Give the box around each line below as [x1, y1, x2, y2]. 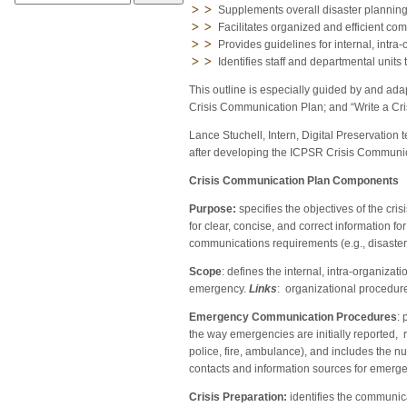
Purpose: [189, 203, 236, 216]
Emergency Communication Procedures [189, 311, 397, 324]
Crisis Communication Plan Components [189, 174, 399, 188]
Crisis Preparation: [189, 391, 287, 404]
